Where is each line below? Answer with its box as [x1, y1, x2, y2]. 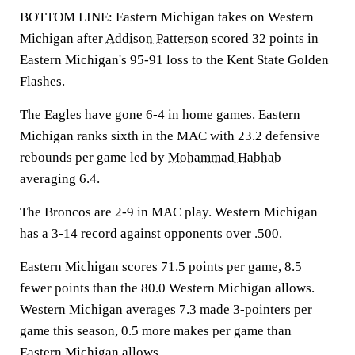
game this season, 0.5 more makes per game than [20, 323, 292, 338]
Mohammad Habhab [168, 150, 281, 165]
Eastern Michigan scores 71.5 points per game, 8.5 [20, 259, 302, 274]
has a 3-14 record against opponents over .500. [20, 226, 282, 241]
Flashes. [20, 74, 65, 89]
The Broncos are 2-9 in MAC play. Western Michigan [20, 204, 318, 219]
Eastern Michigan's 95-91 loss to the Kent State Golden [20, 52, 329, 67]
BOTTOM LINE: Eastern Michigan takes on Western [20, 10, 314, 25]
